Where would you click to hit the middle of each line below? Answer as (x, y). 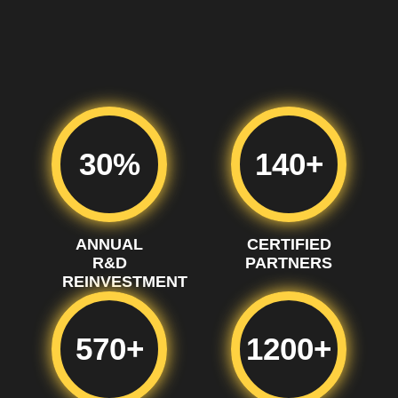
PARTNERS (289, 263)
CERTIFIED (289, 244)
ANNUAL (109, 244)
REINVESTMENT (124, 281)
